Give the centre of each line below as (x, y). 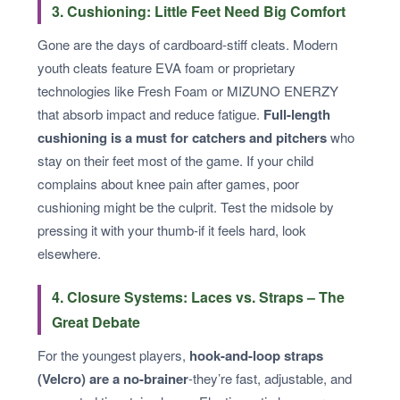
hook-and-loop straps (256, 355)
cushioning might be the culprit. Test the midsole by (186, 207)
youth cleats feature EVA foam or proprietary (167, 67)
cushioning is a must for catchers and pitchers (182, 137)
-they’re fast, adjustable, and (270, 378)
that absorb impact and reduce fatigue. (150, 114)
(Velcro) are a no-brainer (113, 379)
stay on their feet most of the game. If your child (175, 160)
